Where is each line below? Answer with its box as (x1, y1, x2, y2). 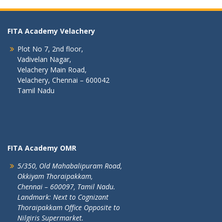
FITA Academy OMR (7, 143, 76, 153)
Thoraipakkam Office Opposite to (17, 203, 120, 212)
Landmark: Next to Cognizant (17, 192, 109, 202)
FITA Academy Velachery (7, 26, 95, 36)
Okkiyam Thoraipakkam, (17, 171, 93, 181)
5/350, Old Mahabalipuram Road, (17, 161, 122, 170)
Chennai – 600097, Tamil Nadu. (17, 182, 115, 191)
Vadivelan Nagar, (17, 55, 71, 64)
